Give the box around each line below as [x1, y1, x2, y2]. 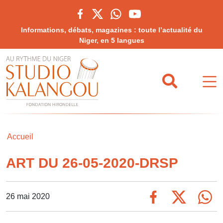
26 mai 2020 [6, 192, 50, 201]
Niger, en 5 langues [79, 36, 144, 44]
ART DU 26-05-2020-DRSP [6, 155, 178, 171]
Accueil [7, 132, 33, 141]
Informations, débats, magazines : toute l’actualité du [20, 26, 203, 34]
